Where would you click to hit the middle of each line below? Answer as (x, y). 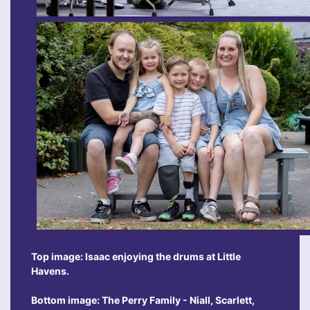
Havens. (50, 271)
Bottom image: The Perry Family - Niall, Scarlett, (143, 300)
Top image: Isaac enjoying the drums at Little (136, 257)
